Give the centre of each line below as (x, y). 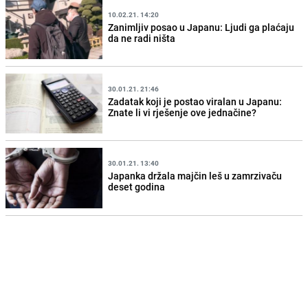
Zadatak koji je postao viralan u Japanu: (195, 101)
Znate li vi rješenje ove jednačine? (183, 112)
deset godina (137, 187)
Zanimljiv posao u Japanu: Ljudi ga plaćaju (201, 27)
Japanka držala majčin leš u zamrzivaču (195, 176)
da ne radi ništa (142, 38)
